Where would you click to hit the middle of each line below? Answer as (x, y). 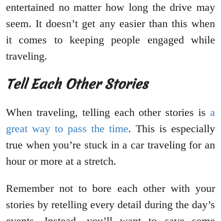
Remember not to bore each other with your (110, 188)
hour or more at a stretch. (61, 161)
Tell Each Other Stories (77, 84)
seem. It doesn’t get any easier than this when (110, 24)
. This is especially (172, 129)
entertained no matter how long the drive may (110, 7)
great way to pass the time (67, 129)
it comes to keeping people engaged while (110, 40)
